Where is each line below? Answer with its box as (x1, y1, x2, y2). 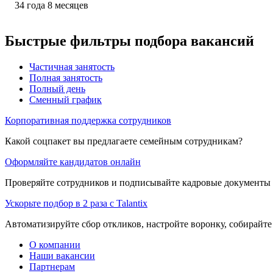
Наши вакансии (29, 250, 95, 261)
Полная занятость (29, 72, 102, 83)
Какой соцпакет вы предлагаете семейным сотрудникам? (5, 135, 243, 146)
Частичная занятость (29, 61, 115, 72)
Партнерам (29, 261, 75, 272)
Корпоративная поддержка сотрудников (5, 115, 171, 126)
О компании (29, 239, 80, 250)
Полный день (29, 83, 85, 94)
